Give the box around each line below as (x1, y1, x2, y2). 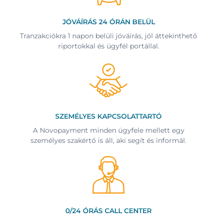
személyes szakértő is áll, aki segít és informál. (31, 136, 186, 145)
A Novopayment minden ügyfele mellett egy (32, 126, 185, 135)
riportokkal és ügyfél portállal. (58, 42, 159, 51)
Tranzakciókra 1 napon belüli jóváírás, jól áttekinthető (20, 31, 197, 41)
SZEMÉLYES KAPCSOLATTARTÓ (55, 112, 162, 121)
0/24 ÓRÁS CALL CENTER (65, 206, 152, 216)
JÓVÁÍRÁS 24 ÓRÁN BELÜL (62, 17, 155, 27)
